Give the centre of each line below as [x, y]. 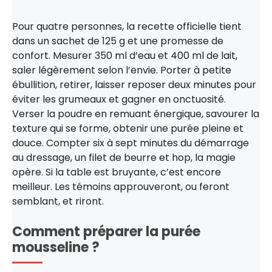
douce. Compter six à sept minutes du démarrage [131, 143]
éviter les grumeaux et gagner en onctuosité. [119, 99]
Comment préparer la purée [106, 231]
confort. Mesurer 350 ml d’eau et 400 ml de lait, [125, 55]
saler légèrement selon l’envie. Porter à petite [122, 70]
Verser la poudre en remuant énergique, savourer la [136, 114]
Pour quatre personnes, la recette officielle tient [127, 26]
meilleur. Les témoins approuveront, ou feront [121, 186]
